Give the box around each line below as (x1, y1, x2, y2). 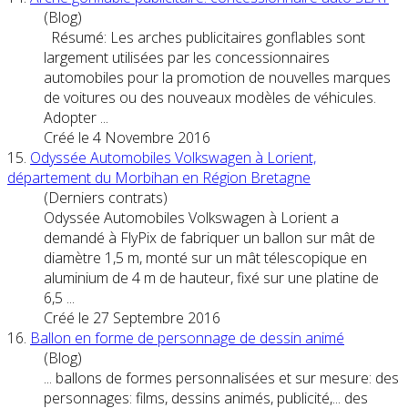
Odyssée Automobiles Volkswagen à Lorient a (44, 207, 339, 228)
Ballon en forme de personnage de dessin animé (30, 327, 344, 348)
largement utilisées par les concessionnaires (44, 46, 330, 67)
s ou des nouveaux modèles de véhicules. (108, 87, 376, 107)
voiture (64, 87, 108, 107)
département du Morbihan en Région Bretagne (7, 167, 311, 188)
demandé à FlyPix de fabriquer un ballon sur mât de (44, 227, 375, 248)
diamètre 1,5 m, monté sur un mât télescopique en (44, 247, 367, 268)
